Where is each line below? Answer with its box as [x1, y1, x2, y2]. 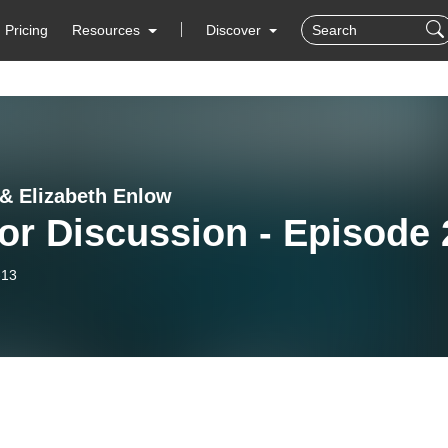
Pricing [5, 22, 49, 38]
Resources [72, 22, 141, 38]
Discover [205, 22, 265, 38]
